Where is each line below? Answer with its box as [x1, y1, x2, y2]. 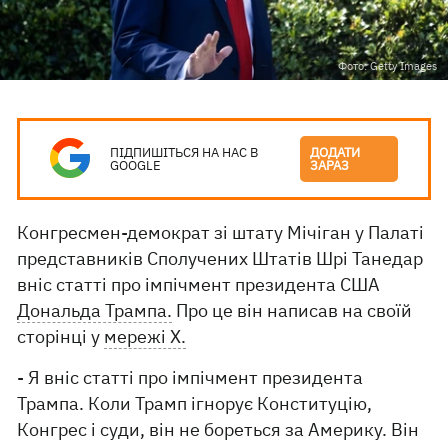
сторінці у [17, 325, 105, 348]
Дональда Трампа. [17, 299, 173, 322]
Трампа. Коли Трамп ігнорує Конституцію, [17, 392, 373, 415]
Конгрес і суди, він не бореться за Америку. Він [17, 418, 420, 441]
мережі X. [104, 325, 187, 348]
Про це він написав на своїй [172, 299, 413, 322]
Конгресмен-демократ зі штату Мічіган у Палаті [17, 221, 425, 244]
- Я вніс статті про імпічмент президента [17, 366, 364, 389]
